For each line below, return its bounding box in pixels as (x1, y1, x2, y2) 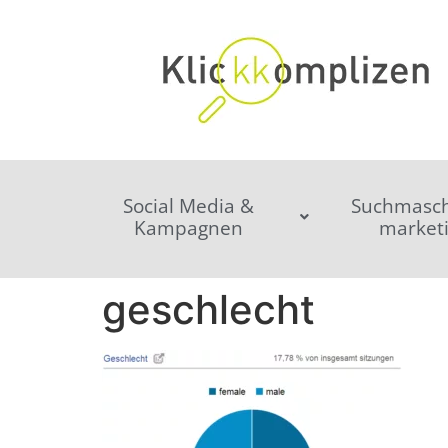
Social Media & (123, 193, 254, 219)
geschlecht (102, 285, 315, 334)
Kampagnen (134, 215, 243, 241)
